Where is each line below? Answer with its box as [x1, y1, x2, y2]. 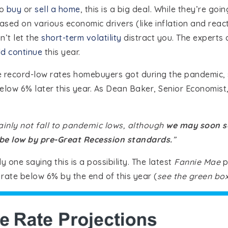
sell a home [35, 4, 80, 14]
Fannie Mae [174, 157, 220, 167]
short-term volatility [41, 33, 122, 43]
